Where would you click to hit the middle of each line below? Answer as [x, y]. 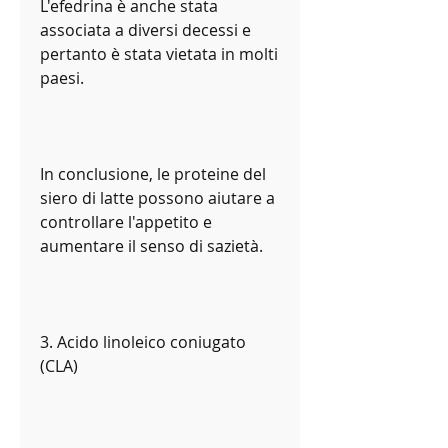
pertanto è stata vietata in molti [159, 54]
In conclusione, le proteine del [153, 174]
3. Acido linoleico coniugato [143, 342]
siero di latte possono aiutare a [157, 198]
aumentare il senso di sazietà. [151, 246]
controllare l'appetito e [126, 222]
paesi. [62, 78]
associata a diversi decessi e [145, 30]
